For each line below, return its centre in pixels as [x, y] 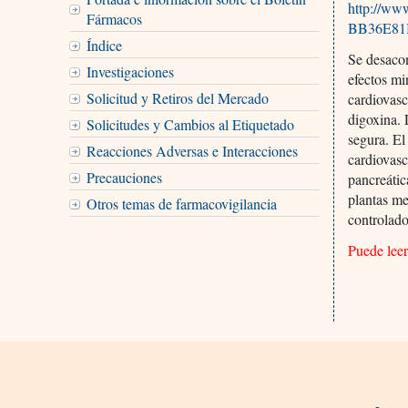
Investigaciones [130, 71]
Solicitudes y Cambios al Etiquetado [190, 124]
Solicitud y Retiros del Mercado [177, 97]
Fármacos [114, 18]
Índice [104, 45]
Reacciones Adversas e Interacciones [192, 150]
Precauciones [124, 177]
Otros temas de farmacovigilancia [181, 203]
